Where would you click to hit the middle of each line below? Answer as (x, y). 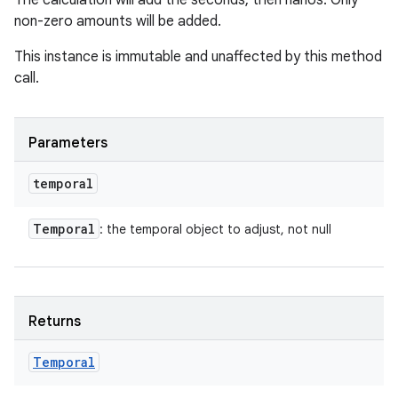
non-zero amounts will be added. (118, 21)
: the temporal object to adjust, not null (215, 229)
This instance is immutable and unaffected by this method (198, 57)
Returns (55, 322)
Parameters (68, 143)
